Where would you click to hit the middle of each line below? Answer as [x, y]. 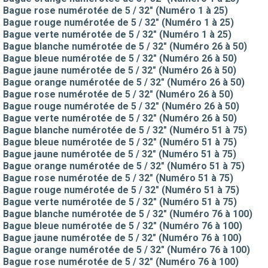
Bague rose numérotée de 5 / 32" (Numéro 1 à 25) [115, 10]
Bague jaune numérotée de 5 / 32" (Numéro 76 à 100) [122, 237]
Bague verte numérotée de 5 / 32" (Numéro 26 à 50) [120, 118]
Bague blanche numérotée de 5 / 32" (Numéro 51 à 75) [125, 130]
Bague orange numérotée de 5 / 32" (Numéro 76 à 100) [127, 249]
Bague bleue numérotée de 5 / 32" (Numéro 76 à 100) [123, 226]
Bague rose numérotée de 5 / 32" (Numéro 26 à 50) [118, 94]
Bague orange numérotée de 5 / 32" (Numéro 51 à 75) [124, 166]
